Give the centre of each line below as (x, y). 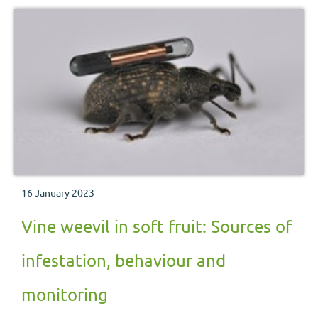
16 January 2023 (58, 193)
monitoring (65, 295)
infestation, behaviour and (124, 261)
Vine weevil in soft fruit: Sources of (157, 226)
